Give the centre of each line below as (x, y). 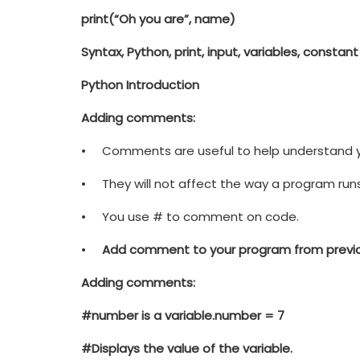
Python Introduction (140, 84)
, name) (212, 18)
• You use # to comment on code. (190, 216)
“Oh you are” (151, 18)
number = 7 (249, 315)
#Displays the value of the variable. (186, 348)
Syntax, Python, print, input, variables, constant (219, 51)
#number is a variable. (147, 315)
